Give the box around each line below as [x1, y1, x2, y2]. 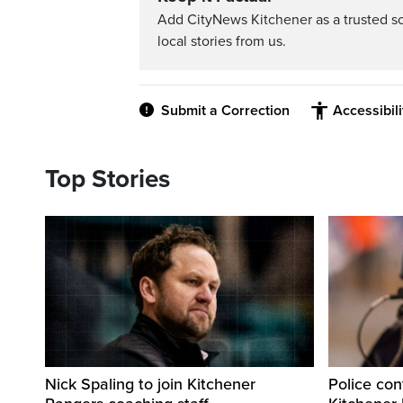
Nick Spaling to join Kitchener [45, 374, 255, 395]
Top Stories [45, 164, 170, 194]
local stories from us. [157, 32, 286, 50]
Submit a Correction [161, 102, 290, 120]
